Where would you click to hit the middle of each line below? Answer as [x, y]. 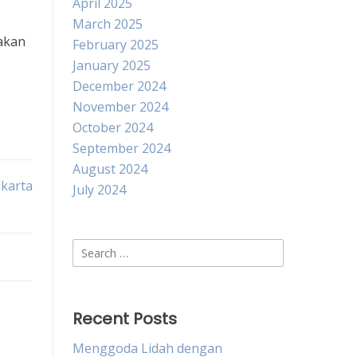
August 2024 [110, 169]
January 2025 [112, 65]
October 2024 [113, 127]
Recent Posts [125, 319]
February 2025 [116, 45]
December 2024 [119, 86]
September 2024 [122, 148]
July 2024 [99, 190]
